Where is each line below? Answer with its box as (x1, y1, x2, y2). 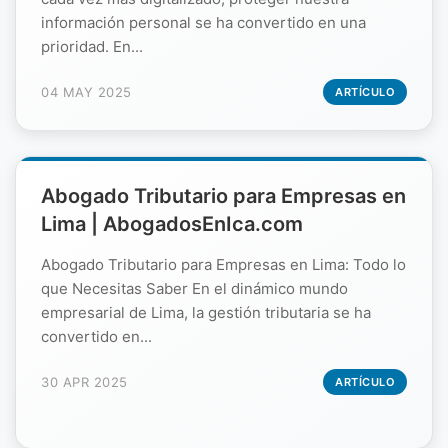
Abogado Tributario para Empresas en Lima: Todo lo (41, 254, 406, 274)
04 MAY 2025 (41, 83, 132, 100)
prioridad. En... (41, 36, 143, 56)
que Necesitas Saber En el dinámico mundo (41, 278, 348, 298)
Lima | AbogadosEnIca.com (41, 211, 303, 236)
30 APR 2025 (41, 373, 128, 390)
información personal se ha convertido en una (41, 12, 366, 32)
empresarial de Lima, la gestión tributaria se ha (41, 302, 371, 322)
